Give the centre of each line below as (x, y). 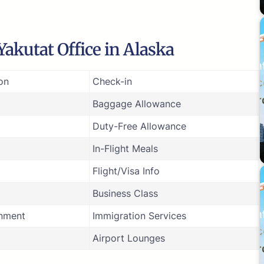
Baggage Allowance (137, 103)
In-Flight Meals (125, 148)
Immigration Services (139, 215)
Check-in (112, 81)
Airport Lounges (129, 238)
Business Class (125, 193)
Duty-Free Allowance (139, 126)
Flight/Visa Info (126, 171)
